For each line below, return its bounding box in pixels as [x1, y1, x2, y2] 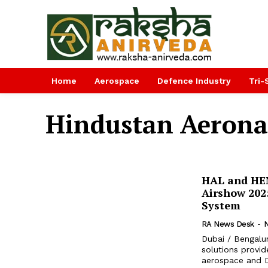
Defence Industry [157, 76, 231, 86]
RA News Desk [201, 220, 254, 229]
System [201, 198, 240, 212]
